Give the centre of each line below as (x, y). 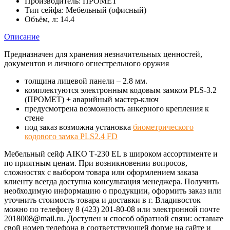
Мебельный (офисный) (106, 10)
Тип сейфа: (44, 10)
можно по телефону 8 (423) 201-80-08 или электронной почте (112, 209)
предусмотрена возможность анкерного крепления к (117, 108)
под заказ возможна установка (79, 127)
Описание (22, 36)
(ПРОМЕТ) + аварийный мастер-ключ (92, 99)
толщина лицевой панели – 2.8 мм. (86, 81)
